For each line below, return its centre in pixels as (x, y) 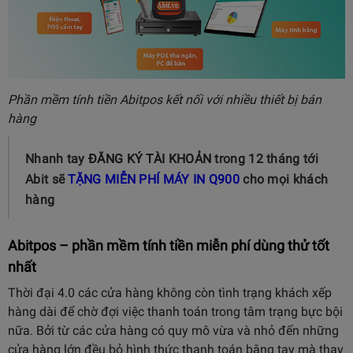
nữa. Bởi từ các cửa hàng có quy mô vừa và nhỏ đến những (173, 330)
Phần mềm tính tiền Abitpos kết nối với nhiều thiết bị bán (165, 99)
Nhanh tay (55, 158)
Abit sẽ (45, 179)
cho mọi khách (286, 179)
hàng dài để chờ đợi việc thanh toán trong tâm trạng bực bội (175, 311)
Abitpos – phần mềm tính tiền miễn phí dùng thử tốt (169, 245)
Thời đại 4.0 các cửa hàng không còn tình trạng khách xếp (170, 292)
